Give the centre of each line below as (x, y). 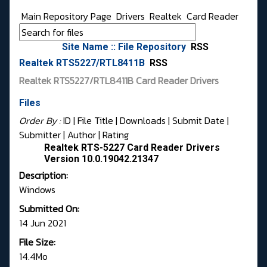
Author (82, 135)
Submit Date (198, 121)
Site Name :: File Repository (125, 47)
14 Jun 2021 (43, 223)
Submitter (40, 135)
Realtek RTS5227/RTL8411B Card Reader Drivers (119, 81)
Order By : (41, 121)
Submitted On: (49, 209)
